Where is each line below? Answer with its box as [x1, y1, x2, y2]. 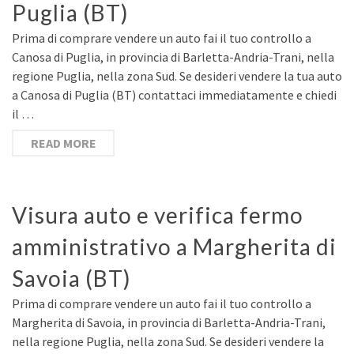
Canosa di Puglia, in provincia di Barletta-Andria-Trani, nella [12, 49, 334, 65]
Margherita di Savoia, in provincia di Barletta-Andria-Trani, [12, 314, 326, 330]
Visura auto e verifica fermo [12, 201, 303, 228]
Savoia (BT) [12, 265, 131, 292]
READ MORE [30, 135, 96, 151]
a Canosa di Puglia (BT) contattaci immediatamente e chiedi [12, 87, 337, 103]
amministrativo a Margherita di [12, 233, 337, 260]
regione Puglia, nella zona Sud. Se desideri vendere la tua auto [12, 68, 342, 84]
